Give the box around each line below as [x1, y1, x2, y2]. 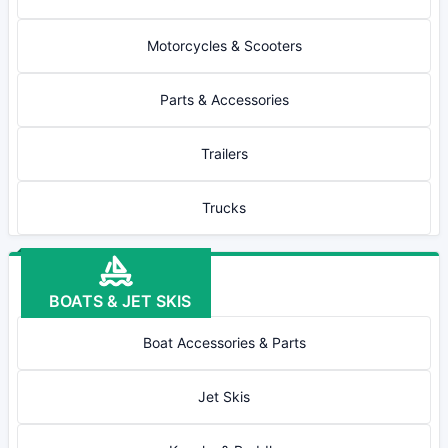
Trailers [200, 145, 248, 162]
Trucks [202, 199, 246, 216]
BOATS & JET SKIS [41, 291, 191, 311]
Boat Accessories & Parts [142, 334, 306, 351]
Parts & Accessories [159, 91, 289, 108]
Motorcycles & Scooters [146, 37, 302, 54]
